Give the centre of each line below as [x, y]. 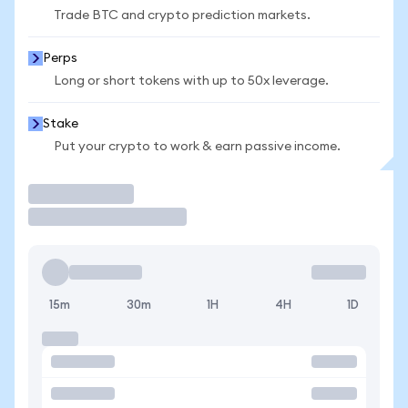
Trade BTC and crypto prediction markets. [182, 15]
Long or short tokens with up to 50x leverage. [191, 81]
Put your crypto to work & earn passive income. [197, 147]
